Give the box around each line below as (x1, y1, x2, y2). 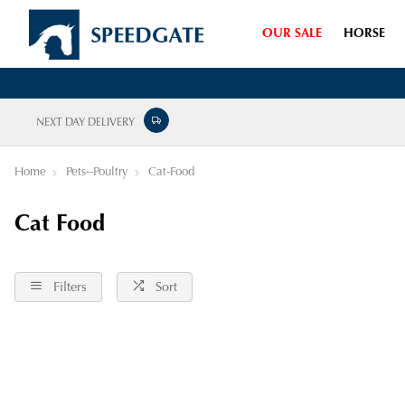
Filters (53, 281, 87, 295)
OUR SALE (262, 27, 322, 41)
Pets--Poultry (66, 166, 128, 179)
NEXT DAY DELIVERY (36, 118, 135, 128)
